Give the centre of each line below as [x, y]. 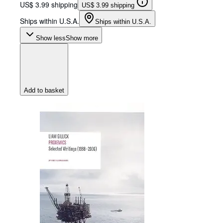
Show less [51, 38]
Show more [82, 38]
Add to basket [44, 91]
